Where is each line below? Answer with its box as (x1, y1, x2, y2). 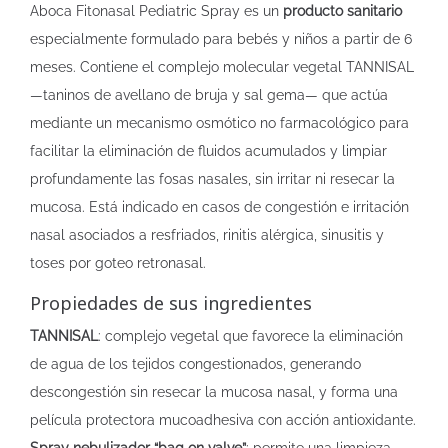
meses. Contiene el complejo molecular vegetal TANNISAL (30, 59, 414, 75)
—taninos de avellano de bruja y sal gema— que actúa (30, 87, 388, 103)
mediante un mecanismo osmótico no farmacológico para (30, 115, 409, 131)
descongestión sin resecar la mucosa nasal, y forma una (30, 384, 398, 400)
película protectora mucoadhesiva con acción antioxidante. (30, 412, 416, 428)
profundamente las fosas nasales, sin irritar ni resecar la (30, 171, 395, 187)
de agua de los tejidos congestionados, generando (30, 356, 361, 372)
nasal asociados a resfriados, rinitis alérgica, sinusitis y (30, 227, 384, 243)
